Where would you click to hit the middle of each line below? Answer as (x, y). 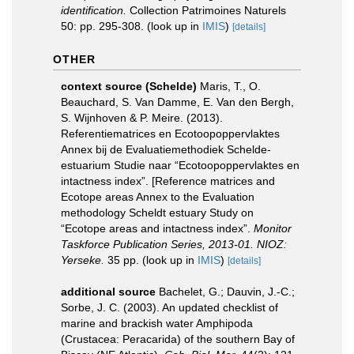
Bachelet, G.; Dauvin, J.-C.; (227, 291)
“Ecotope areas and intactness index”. (157, 228)
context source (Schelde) (129, 86)
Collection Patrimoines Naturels (206, 10)
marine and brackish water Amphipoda (157, 323)
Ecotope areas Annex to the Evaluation (158, 196)
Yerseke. (83, 260)
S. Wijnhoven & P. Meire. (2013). (142, 117)
